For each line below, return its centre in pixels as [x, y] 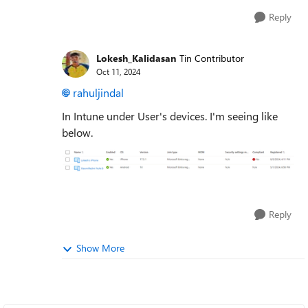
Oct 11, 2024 [118, 71]
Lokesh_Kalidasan [136, 58]
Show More [100, 248]
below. [77, 132]
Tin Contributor [212, 58]
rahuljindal [98, 92]
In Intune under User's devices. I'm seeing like [170, 116]
